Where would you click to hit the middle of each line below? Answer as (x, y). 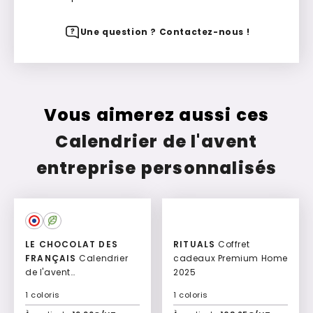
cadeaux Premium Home (231, 258)
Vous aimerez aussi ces (156, 115)
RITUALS (195, 244)
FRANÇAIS (51, 258)
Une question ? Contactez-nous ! (165, 31)
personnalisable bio (72, 286)
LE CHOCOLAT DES (72, 244)
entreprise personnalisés (156, 168)
